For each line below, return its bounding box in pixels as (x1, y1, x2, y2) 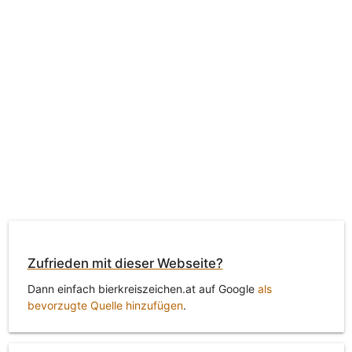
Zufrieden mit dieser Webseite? (27, 255, 223, 272)
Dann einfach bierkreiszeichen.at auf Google (27, 281, 258, 295)
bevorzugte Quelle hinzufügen (27, 298, 183, 312)
